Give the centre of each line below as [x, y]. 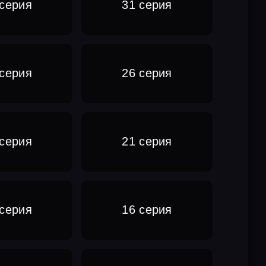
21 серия [147, 142]
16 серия [147, 210]
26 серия [147, 73]
